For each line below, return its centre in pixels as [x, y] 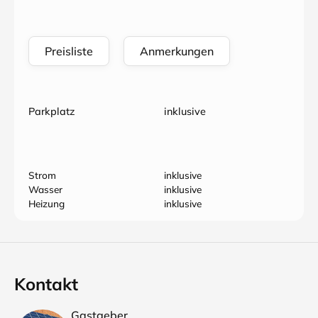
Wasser [45, 189]
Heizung [46, 203]
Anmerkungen [177, 51]
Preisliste [69, 51]
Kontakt [46, 284]
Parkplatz [51, 111]
